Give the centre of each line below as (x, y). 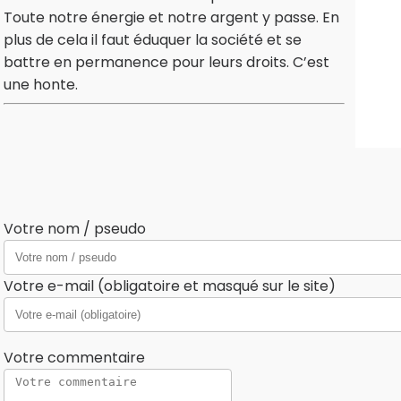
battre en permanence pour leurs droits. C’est (166, 63)
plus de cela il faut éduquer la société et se (153, 40)
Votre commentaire (74, 358)
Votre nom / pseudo (75, 229)
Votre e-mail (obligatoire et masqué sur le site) (170, 286)
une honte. (41, 85)
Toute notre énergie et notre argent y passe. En (171, 18)
